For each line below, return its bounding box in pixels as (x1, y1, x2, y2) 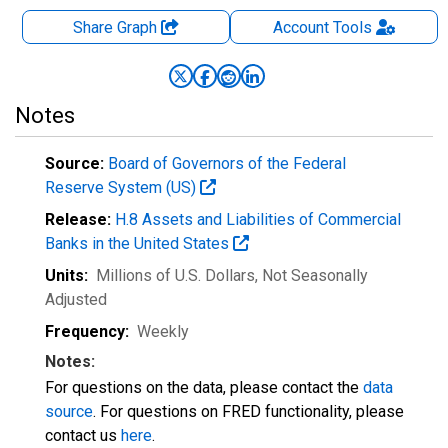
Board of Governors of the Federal (108, 154, 346, 173)
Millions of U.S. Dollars (96, 266, 255, 285)
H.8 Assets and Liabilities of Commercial (115, 210, 401, 229)
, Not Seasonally (255, 266, 368, 285)
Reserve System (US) (45, 178, 200, 197)
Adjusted (45, 290, 107, 309)
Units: (45, 266, 88, 285)
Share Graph (73, 18, 161, 37)
